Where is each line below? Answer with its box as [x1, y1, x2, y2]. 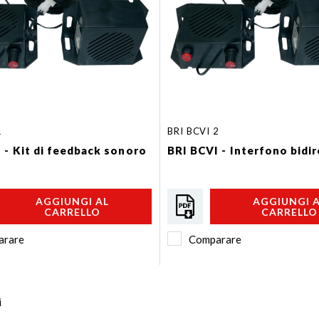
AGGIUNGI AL [36, 194, 109, 207]
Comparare [188, 232, 241, 246]
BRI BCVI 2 [167, 125, 220, 137]
